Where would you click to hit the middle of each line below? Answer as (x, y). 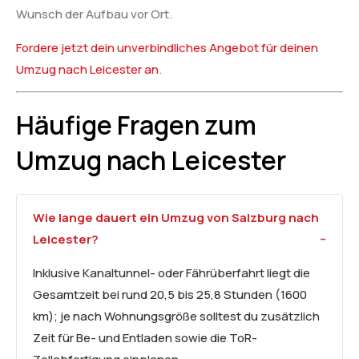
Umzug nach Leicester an (87, 69)
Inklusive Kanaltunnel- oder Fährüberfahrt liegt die (171, 273)
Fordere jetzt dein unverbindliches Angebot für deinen (167, 47)
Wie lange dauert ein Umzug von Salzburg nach (176, 218)
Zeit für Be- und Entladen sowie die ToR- (145, 338)
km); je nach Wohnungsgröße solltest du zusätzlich (176, 317)
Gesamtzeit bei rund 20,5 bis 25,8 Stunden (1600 (170, 295)
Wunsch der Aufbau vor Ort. (94, 14)
